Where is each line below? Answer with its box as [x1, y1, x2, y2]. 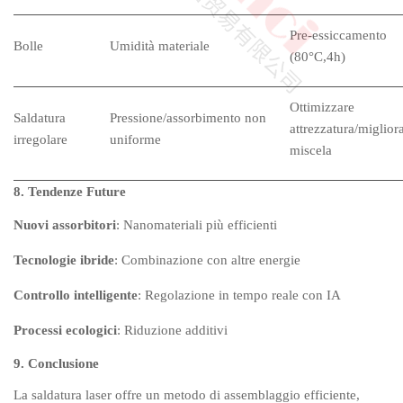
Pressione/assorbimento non [110, 111, 266, 125]
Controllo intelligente [13, 288, 138, 302]
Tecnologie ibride [13, 253, 114, 267]
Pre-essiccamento [290, 28, 387, 42]
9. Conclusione [13, 356, 99, 371]
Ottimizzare [290, 100, 354, 114]
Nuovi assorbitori [13, 218, 116, 232]
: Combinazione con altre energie [114, 253, 300, 267]
